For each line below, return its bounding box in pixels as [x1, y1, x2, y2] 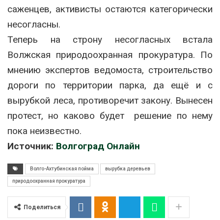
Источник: [7, 140, 56, 152]
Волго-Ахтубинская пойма [30, 165, 94, 171]
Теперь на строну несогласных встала [7, 33, 213, 45]
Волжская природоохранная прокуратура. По [7, 49, 213, 60]
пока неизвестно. [7, 125, 84, 137]
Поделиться [24, 203, 60, 211]
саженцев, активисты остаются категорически [7, 3, 213, 15]
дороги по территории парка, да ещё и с [7, 79, 213, 91]
